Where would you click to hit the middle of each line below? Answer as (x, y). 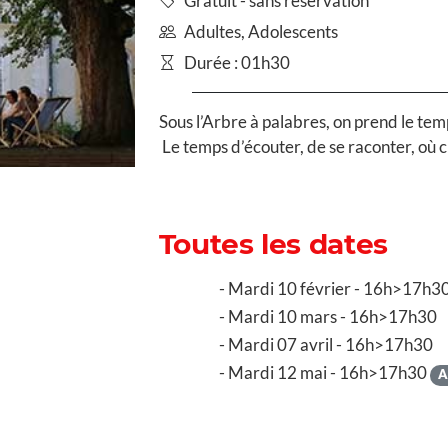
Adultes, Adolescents (260, 31)
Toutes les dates (273, 243)
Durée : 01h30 (236, 62)
